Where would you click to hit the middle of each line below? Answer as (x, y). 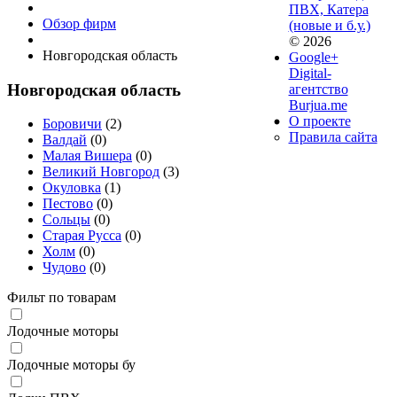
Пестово (68, 204)
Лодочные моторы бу (71, 365)
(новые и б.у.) (329, 25)
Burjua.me (318, 105)
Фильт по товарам (62, 298)
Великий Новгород (101, 172)
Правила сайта (333, 137)
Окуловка (72, 188)
